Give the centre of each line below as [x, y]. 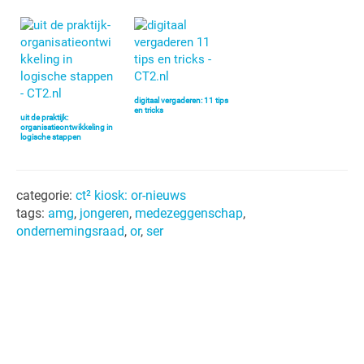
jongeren [104, 213]
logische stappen [51, 136]
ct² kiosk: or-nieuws [131, 195]
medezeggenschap [189, 213]
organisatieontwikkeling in [67, 127]
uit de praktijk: [44, 117]
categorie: [46, 195]
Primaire [52, 282]
